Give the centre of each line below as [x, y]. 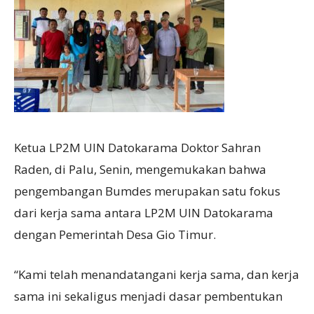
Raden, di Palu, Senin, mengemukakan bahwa [140, 169]
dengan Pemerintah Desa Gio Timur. [115, 234]
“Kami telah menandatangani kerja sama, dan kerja [157, 274]
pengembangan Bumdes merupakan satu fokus [147, 191]
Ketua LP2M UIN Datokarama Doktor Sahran [137, 147]
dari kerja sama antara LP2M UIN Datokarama [144, 212]
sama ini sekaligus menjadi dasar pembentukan [148, 296]
